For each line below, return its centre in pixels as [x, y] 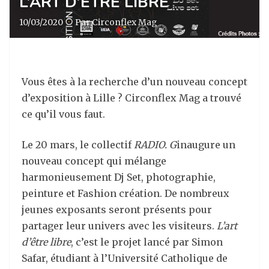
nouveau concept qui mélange [94, 161]
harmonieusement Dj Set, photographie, [119, 177]
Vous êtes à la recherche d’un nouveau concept [134, 82]
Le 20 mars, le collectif [78, 145]
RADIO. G [155, 145]
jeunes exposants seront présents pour [117, 210]
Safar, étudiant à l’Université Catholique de [125, 258]
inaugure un [206, 145]
